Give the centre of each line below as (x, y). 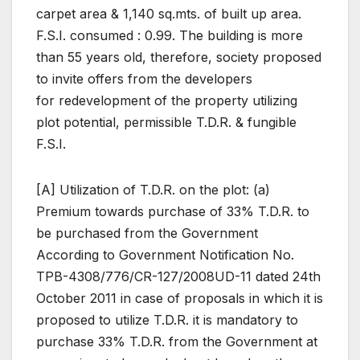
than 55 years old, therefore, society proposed (179, 57)
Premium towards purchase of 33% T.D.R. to (173, 212)
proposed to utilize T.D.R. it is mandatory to (167, 320)
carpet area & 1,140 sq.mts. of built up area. (169, 14)
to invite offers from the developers (144, 79)
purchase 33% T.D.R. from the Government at (177, 342)
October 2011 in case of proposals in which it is (180, 299)
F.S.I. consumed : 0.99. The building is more (170, 36)
